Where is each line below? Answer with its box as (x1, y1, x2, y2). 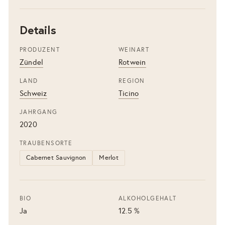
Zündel (20, 57, 44, 67)
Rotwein (119, 57, 146, 67)
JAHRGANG (20, 108, 58, 116)
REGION (119, 77, 145, 84)
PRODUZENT (20, 46, 60, 53)
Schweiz (20, 88, 47, 98)
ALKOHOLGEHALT (119, 194, 177, 202)
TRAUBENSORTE (20, 139, 73, 147)
